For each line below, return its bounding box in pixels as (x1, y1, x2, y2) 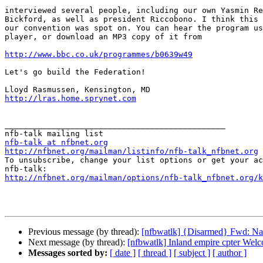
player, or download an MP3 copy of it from (5, 32, 202, 42)
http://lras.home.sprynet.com (5, 94, 136, 103)
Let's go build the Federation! (5, 68, 146, 77)
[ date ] (110, 248, 136, 258)
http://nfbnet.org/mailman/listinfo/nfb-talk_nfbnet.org (5, 147, 258, 156)
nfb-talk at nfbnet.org (5, 138, 108, 147)
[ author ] (213, 248, 247, 258)
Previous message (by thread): (28, 227, 141, 237)
